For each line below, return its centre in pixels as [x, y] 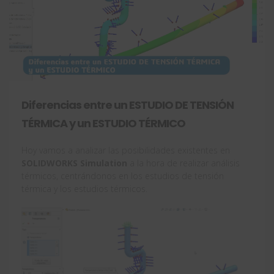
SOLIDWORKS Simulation [76, 163]
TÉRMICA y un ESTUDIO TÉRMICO [103, 123]
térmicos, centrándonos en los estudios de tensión [123, 176]
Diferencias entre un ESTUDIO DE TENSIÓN [128, 105]
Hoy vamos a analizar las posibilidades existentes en [126, 150]
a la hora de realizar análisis [185, 163]
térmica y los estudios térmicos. [84, 189]
